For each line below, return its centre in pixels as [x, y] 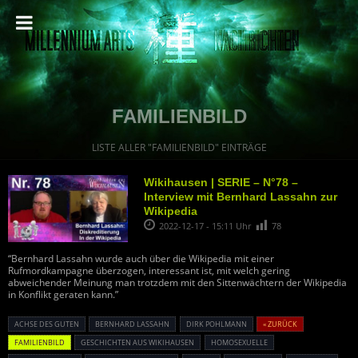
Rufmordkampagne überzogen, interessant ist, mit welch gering [149, 271]
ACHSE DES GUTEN [47, 324]
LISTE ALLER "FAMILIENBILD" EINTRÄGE [179, 147]
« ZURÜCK [280, 324]
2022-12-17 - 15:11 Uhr [206, 226]
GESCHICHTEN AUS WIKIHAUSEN [138, 343]
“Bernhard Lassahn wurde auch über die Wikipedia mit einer [141, 259]
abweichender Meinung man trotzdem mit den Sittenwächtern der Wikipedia [177, 283]
